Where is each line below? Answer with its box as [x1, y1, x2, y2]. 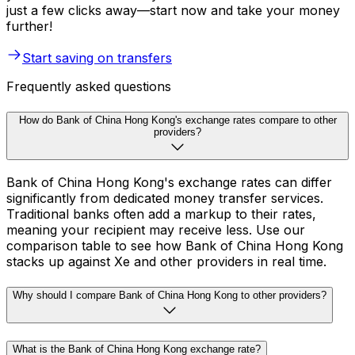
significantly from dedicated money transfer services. [6, 190, 323, 207]
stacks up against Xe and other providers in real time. [6, 254, 326, 270]
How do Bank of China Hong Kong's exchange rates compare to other [18, 113, 337, 126]
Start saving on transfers [22, 50, 172, 66]
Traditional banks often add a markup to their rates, [6, 206, 316, 223]
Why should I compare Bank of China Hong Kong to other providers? [13, 289, 326, 302]
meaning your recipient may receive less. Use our [6, 222, 305, 239]
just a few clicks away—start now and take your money [6, 2, 340, 18]
